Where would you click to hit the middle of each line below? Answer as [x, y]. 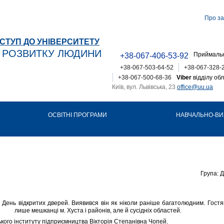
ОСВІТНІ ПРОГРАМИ [77, 115]
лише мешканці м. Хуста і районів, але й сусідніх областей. [98, 210]
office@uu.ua [195, 87]
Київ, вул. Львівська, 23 [144, 87]
